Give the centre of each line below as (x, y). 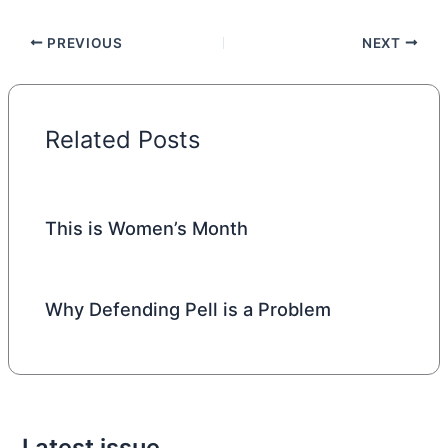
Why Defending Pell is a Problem (188, 308)
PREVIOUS (83, 42)
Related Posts (123, 140)
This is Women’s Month (147, 227)
